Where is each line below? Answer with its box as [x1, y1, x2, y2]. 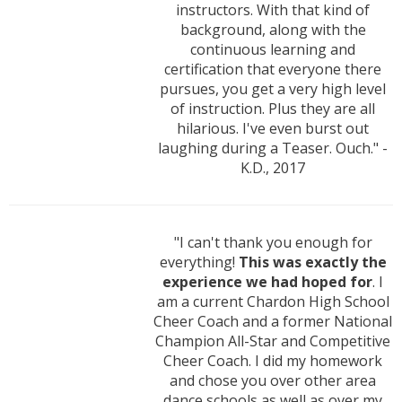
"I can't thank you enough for [173, 232, 372, 253]
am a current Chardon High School [156, 292, 389, 312]
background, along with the [179, 20, 366, 40]
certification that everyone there [164, 59, 381, 80]
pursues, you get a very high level [160, 79, 386, 100]
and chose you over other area [170, 371, 376, 391]
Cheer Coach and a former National [153, 311, 392, 332]
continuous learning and [190, 39, 355, 60]
